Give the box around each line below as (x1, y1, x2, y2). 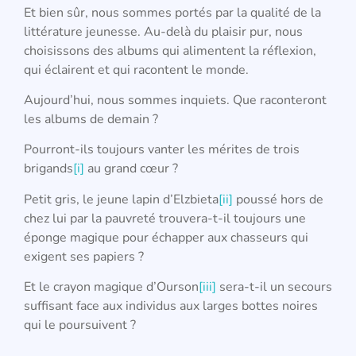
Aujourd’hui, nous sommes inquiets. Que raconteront (24, 91, 327, 109)
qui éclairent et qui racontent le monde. (24, 60, 249, 79)
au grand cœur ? (84, 160, 178, 178)
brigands (24, 160, 73, 178)
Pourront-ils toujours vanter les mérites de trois (24, 141, 300, 159)
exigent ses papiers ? (24, 247, 144, 265)
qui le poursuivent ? (24, 316, 136, 335)
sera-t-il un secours (216, 278, 332, 296)
